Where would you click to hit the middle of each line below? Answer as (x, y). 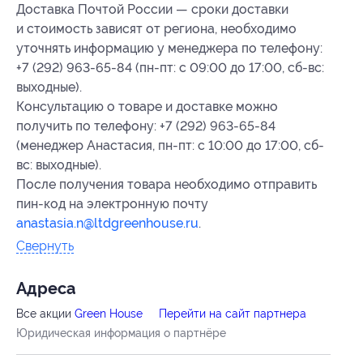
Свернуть (45, 246)
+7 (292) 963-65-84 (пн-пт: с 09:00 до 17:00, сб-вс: (170, 67)
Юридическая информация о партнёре (121, 333)
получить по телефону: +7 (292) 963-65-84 (146, 126)
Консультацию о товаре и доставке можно (147, 106)
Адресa (46, 288)
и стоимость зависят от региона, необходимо (156, 28)
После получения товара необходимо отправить (167, 184)
